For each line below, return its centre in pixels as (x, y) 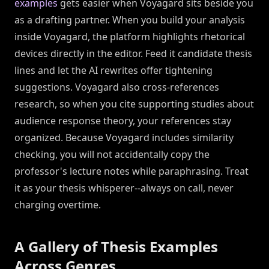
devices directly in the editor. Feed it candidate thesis (133, 54)
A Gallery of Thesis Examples (116, 247)
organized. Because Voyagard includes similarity (124, 138)
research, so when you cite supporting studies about (134, 104)
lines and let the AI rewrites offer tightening (113, 71)
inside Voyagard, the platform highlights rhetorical (130, 37)
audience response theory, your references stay (123, 121)
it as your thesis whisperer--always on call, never (124, 188)
